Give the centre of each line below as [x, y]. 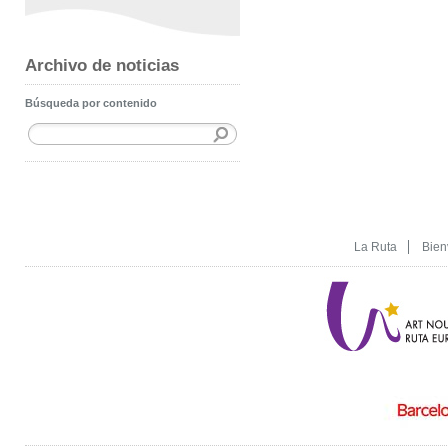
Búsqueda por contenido [91, 103]
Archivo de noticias [102, 65]
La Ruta [375, 246]
